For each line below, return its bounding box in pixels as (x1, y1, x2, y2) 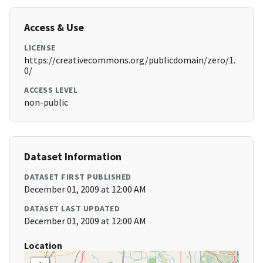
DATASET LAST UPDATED (24, 203, 120, 214)
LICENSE (24, 42, 56, 53)
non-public (24, 96, 68, 109)
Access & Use (24, 21, 84, 35)
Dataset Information (24, 150, 122, 164)
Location (24, 240, 62, 252)
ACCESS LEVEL (24, 85, 77, 96)
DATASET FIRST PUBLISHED (24, 171, 131, 183)
